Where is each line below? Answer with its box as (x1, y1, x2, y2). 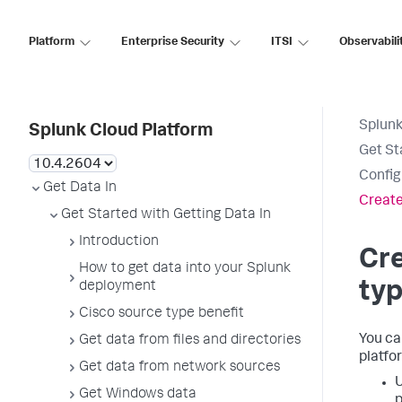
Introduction (79, 235, 159, 249)
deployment (79, 280, 156, 294)
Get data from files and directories (79, 334, 301, 348)
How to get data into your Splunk (79, 262, 291, 276)
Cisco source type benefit (79, 307, 244, 321)
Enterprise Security (121, 36, 224, 48)
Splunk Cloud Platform (29, 123, 213, 141)
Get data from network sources (79, 361, 280, 375)
